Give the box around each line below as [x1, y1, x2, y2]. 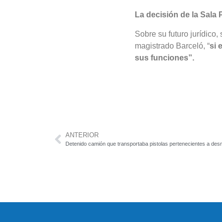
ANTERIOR [65, 131, 99, 139]
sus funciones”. [135, 53, 194, 62]
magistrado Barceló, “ [135, 41, 210, 50]
